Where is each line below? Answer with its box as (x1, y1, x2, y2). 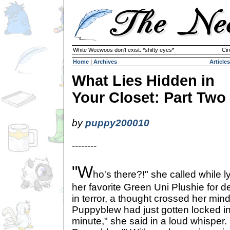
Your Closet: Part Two (72, 89, 226, 106)
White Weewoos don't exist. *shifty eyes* (73, 47, 174, 53)
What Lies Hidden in (72, 72, 215, 89)
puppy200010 (85, 118, 149, 128)
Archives (93, 59, 117, 65)
